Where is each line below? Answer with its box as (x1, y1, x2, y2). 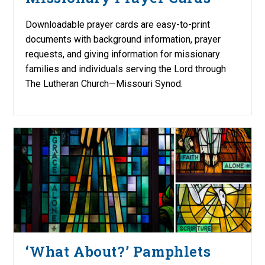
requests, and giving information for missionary (25, 49, 221, 60)
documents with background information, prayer (25, 34, 221, 46)
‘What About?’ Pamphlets (25, 241, 211, 261)
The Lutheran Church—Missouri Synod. (25, 78, 188, 90)
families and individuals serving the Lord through (25, 63, 227, 75)
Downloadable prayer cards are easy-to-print (25, 19, 211, 31)
